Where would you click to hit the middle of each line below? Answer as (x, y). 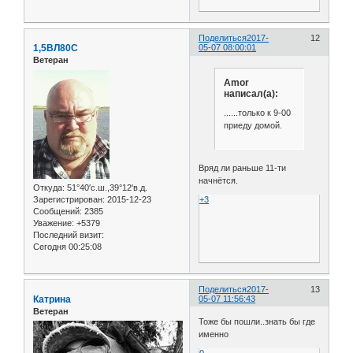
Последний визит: (69, 234)
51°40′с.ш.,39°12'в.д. (106, 187)
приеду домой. (253, 125)
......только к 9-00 (257, 112)
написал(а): (251, 94)
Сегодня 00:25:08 (67, 246)
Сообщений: (58, 211)
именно (214, 334)
